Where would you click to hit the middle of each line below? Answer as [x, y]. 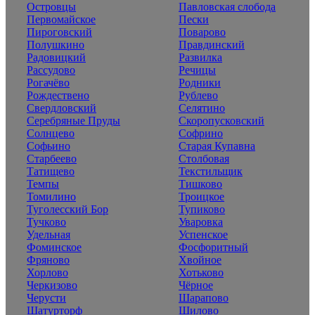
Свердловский [62, 108]
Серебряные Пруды [73, 121]
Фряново [48, 260]
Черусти [46, 298]
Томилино [51, 197]
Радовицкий [56, 58]
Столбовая [204, 159]
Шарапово [204, 298]
